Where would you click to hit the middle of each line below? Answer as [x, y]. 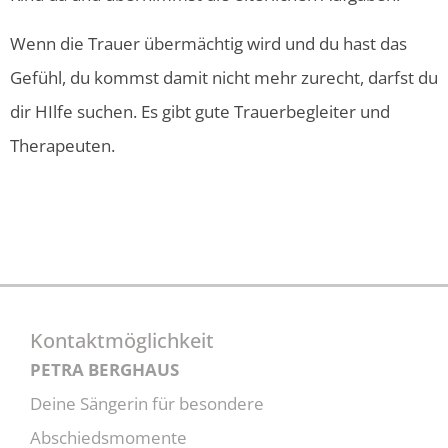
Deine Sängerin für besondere [147, 404]
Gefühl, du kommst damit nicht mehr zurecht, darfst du [224, 77]
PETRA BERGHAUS [104, 370]
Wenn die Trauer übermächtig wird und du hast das [208, 43]
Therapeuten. [62, 145]
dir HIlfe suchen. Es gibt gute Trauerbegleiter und [200, 111]
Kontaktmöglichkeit [122, 340]
